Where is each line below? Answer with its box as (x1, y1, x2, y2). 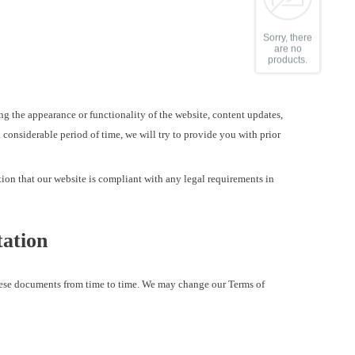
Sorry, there (263, 32, 312, 44)
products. (268, 54, 307, 66)
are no (273, 43, 302, 55)
